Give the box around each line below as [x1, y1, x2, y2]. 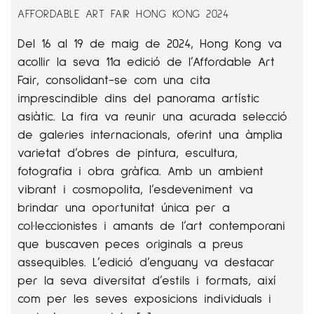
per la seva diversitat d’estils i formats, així [18, 272, 276, 287]
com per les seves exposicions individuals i [18, 290, 271, 306]
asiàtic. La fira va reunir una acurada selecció [18, 108, 287, 123]
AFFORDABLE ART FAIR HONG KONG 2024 [18, 6, 228, 20]
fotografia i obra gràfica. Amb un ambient [18, 163, 264, 178]
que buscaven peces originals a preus [18, 235, 243, 251]
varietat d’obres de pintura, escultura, [18, 144, 238, 160]
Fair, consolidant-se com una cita [18, 71, 210, 87]
